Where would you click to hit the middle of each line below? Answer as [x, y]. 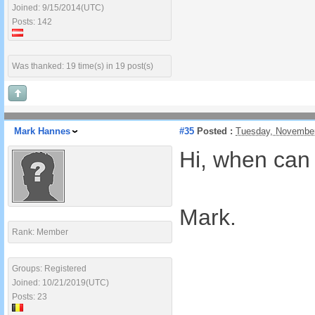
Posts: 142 [32, 22]
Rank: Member [40, 232]
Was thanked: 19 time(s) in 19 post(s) [83, 66]
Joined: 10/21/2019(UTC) [60, 283]
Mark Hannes [42, 131]
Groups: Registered [49, 269]
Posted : [213, 131]
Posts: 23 [30, 297]
